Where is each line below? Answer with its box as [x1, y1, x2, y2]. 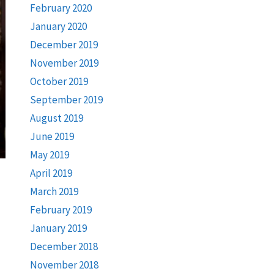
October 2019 [29, 75, 88, 88]
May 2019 [29, 148, 69, 161]
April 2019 [29, 166, 72, 180]
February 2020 [29, 1, 92, 15]
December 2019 [29, 38, 98, 51]
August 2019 [29, 111, 83, 125]
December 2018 [29, 240, 98, 253]
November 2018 [29, 258, 98, 272]
